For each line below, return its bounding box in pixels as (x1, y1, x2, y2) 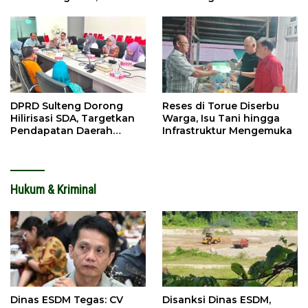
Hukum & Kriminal (10, 181, 96, 197)
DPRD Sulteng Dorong (10, 99, 123, 112)
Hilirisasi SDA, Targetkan (10, 111, 135, 124)
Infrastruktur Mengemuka (162, 124, 292, 137)
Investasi (10, 3, 56, 16)
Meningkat (10, 136, 65, 149)
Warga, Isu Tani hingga (162, 111, 280, 124)
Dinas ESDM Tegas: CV (10, 293, 123, 306)
